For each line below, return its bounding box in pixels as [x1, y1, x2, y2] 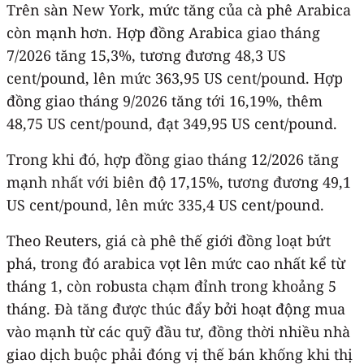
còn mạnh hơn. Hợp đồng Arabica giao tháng [6, 22, 320, 42]
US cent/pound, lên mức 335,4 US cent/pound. [6, 194, 324, 214]
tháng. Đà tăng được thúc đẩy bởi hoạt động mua [6, 298, 345, 318]
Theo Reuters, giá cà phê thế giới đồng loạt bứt [6, 230, 331, 250]
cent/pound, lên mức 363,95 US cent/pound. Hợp [6, 67, 343, 88]
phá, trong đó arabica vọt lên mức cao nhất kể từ [6, 253, 345, 273]
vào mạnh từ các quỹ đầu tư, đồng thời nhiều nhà [6, 321, 350, 341]
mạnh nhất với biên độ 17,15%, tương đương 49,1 [6, 171, 351, 192]
